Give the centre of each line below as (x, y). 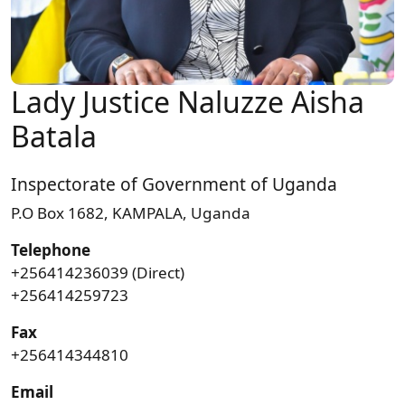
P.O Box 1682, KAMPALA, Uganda (131, 213)
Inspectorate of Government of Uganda (174, 184)
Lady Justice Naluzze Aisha (188, 101)
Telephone (51, 250)
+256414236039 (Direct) (98, 273)
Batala (54, 136)
